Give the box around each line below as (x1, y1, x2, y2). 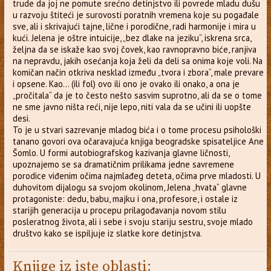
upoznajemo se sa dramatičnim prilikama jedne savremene (12, 158, 234, 170)
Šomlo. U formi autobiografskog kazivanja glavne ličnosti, (12, 146, 230, 158)
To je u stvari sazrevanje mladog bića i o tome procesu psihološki (12, 123, 261, 135)
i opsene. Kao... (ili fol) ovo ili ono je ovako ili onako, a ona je (12, 77, 240, 90)
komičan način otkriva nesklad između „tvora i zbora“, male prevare (12, 66, 264, 78)
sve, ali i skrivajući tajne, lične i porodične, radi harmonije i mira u (12, 20, 256, 32)
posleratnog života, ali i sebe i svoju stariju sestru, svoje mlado (12, 215, 253, 227)
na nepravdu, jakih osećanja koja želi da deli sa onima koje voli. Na (12, 54, 263, 67)
